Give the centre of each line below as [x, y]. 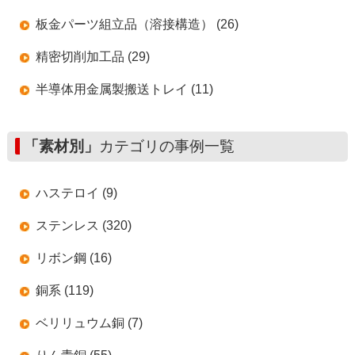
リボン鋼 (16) [73, 258]
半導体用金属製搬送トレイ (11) [124, 89]
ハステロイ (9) [76, 193]
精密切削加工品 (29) [92, 56]
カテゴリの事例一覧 [166, 146]
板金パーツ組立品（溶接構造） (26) [137, 24]
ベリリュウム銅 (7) [89, 323]
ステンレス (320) [83, 225]
